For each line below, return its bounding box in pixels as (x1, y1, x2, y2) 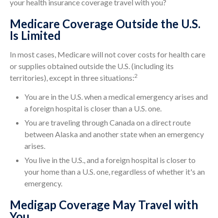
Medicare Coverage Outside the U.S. (10, 17, 200, 31)
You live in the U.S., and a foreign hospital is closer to (24, 155, 196, 164)
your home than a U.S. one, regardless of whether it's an (24, 167, 205, 176)
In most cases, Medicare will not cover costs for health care (10, 50, 205, 59)
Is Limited (10, 28, 61, 42)
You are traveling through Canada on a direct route (24, 118, 191, 127)
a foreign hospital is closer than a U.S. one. (24, 104, 162, 113)
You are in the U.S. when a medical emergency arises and (24, 92, 208, 101)
